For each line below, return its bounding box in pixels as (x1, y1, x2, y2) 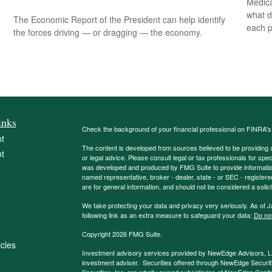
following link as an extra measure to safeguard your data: (81, 210, 254, 220)
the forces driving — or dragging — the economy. (13, 25, 203, 38)
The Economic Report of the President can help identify (13, 13, 226, 25)
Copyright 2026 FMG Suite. (81, 229, 162, 239)
